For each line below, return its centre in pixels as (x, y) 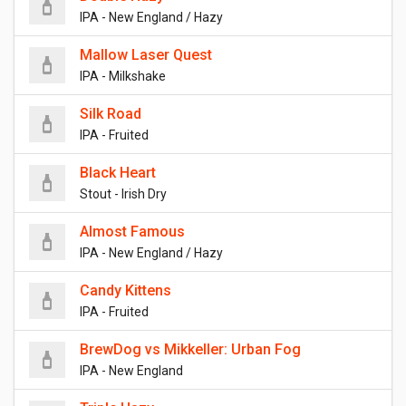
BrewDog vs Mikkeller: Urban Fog (190, 350)
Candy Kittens (126, 291)
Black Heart (118, 173)
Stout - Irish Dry (123, 194)
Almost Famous (132, 232)
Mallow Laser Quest (146, 55)
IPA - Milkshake (123, 77)
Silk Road (111, 114)
